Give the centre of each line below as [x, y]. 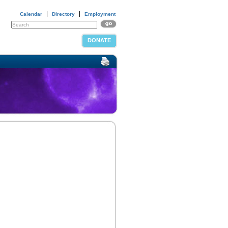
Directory [63, 14]
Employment [100, 14]
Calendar [31, 14]
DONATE [99, 40]
